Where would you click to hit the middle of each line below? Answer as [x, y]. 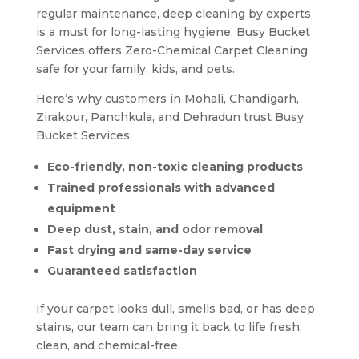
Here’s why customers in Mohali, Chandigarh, [167, 98]
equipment [81, 208]
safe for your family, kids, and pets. [135, 69]
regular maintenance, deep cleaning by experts [173, 13]
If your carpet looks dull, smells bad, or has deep [175, 308]
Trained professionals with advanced [161, 187]
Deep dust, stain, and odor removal [155, 229]
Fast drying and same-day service [149, 250]
